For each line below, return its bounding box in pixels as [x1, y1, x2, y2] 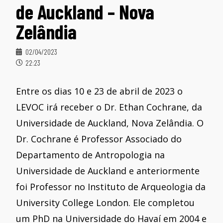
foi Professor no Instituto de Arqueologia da [16, 180, 206, 193]
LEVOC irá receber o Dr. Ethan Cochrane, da [16, 101, 203, 113]
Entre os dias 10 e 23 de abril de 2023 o [16, 85, 183, 97]
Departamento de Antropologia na [16, 148, 165, 161]
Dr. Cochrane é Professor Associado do [16, 132, 182, 145]
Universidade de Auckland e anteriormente [16, 164, 200, 177]
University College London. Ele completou [16, 196, 195, 209]
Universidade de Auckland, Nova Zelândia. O [16, 116, 204, 129]
